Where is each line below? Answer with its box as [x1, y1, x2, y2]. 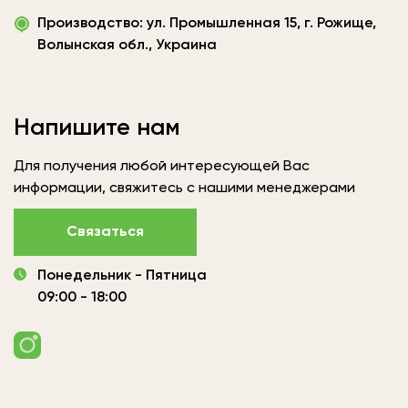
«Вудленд [13, 2, 82, 17]
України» [13, 19, 76, 35]
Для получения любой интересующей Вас [14, 159, 310, 175]
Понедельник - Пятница [37, 269, 207, 284]
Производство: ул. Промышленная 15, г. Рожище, [37, 16, 376, 32]
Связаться [66, 225, 144, 240]
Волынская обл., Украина [37, 38, 217, 54]
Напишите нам [14, 117, 180, 141]
